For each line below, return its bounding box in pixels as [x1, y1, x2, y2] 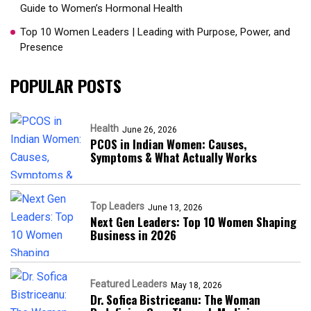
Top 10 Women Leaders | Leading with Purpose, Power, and [20, 26, 290, 39]
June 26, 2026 [122, 125, 177, 135]
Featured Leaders [90, 278, 167, 290]
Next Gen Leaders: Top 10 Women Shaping [90, 213, 296, 231]
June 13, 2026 [148, 203, 203, 213]
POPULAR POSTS [10, 73, 121, 99]
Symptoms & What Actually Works [90, 149, 257, 167]
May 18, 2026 [171, 280, 222, 291]
